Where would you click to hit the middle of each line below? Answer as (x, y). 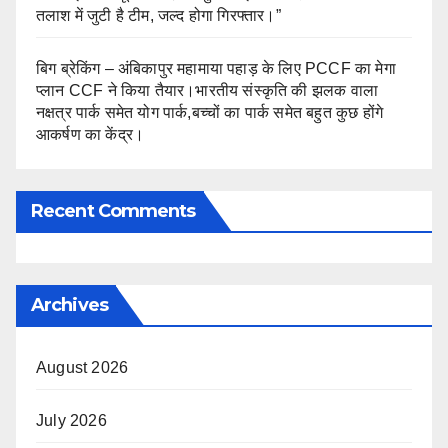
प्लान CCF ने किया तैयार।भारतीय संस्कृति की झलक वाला (207, 90)
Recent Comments (113, 210)
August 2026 (82, 367)
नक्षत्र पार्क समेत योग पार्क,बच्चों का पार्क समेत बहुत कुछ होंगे (209, 112)
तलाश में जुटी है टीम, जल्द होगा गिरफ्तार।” (158, 15)
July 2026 (71, 420)
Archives (69, 304)
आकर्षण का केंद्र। (90, 134)
